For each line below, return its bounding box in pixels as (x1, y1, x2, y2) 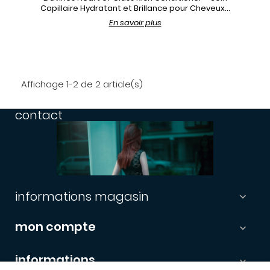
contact (15, 107, 63, 124)
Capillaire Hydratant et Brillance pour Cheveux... (40, 2, 230, 14)
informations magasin (15, 187, 149, 205)
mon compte (15, 218, 96, 235)
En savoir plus (108, 17, 162, 29)
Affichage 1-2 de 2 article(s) (21, 78, 143, 91)
